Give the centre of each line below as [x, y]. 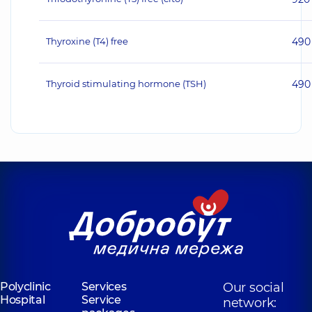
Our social [253, 288]
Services [104, 287]
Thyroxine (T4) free [87, 41]
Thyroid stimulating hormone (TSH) [126, 84]
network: [250, 303]
